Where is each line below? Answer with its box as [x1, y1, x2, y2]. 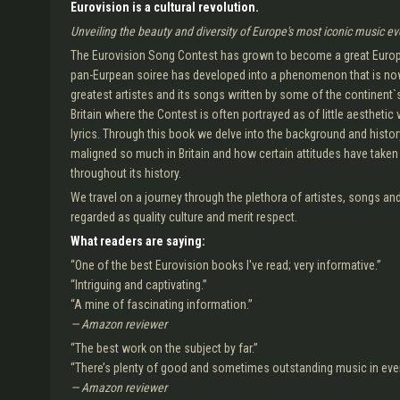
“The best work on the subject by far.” [71, 341, 258, 355]
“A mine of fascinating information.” [71, 297, 253, 312]
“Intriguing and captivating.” [71, 278, 207, 292]
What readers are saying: [71, 234, 205, 248]
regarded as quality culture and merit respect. [71, 210, 297, 224]
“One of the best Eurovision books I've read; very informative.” [71, 258, 381, 272]
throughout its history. [71, 166, 181, 180]
